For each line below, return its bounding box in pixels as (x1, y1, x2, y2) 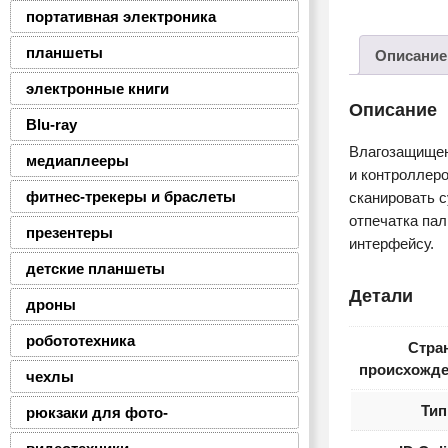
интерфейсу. (349, 235, 435, 253)
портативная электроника (26, 8, 216, 25)
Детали (349, 286, 414, 307)
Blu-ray (26, 116, 77, 133)
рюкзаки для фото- (26, 404, 168, 421)
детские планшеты (26, 260, 165, 277)
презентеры (26, 224, 113, 241)
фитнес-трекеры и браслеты (26, 188, 236, 205)
